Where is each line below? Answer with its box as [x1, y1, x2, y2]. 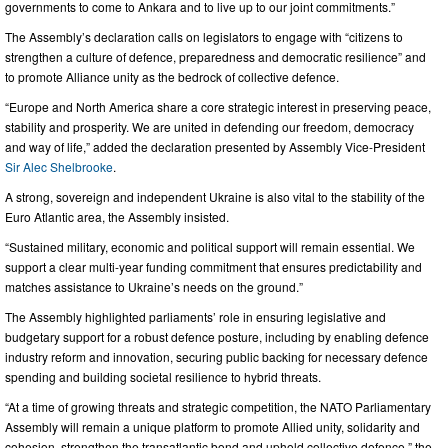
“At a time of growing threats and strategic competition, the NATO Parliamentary [5, 397, 431, 415]
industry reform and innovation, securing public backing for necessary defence [5, 347, 428, 365]
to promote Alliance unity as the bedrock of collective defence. [5, 67, 339, 85]
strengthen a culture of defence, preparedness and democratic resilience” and [5, 47, 426, 65]
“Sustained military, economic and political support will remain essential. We [5, 237, 415, 255]
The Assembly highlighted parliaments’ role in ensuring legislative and [5, 307, 386, 325]
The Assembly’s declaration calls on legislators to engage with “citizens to [5, 27, 403, 45]
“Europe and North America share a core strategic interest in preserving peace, [5, 97, 431, 115]
